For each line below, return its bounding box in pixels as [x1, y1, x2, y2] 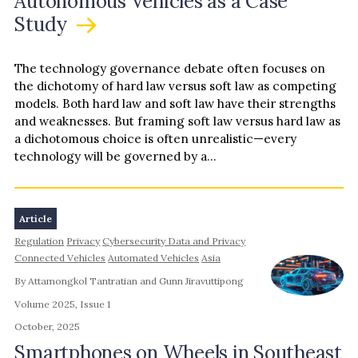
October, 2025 [14, 320, 81, 333]
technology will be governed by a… [14, 149, 217, 165]
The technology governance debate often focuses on [14, 61, 326, 77]
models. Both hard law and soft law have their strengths [14, 96, 336, 112]
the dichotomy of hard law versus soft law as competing [14, 78, 337, 94]
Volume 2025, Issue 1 [14, 297, 111, 310]
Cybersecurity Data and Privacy [102, 235, 246, 248]
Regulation [14, 235, 65, 248]
